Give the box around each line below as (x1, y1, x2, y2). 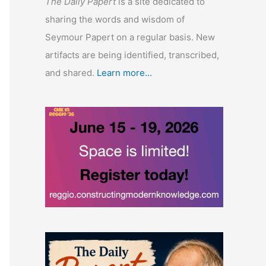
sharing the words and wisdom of (45, 14, 185, 25)
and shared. (45, 67, 97, 78)
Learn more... (97, 67, 152, 78)
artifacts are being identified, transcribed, (45, 49, 219, 61)
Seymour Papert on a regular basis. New (45, 31, 215, 43)
